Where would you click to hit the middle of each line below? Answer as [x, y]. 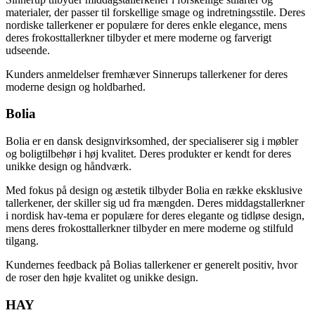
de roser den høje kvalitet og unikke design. [102, 277]
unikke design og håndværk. [69, 166]
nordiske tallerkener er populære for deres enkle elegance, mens [146, 25]
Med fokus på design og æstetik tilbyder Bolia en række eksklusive [154, 190]
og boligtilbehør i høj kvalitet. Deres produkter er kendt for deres [148, 154]
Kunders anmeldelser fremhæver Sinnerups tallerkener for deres [147, 74]
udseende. [28, 50]
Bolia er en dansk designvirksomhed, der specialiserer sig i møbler [152, 141]
